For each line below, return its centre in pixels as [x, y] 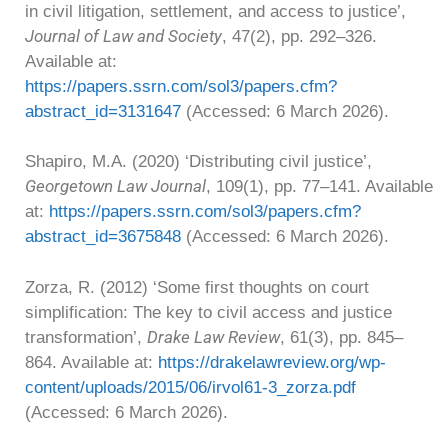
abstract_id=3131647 [103, 111]
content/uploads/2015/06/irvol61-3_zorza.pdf [190, 387]
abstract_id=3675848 [103, 236]
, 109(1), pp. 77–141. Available [319, 186]
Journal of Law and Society [123, 35]
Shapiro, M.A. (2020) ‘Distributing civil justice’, [198, 161]
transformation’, [86, 337]
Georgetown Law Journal [115, 186]
